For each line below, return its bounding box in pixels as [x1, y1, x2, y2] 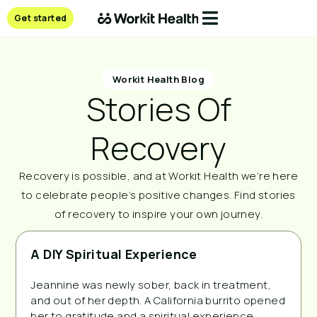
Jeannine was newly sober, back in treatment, [30, 277, 271, 292]
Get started [14, 12, 67, 24]
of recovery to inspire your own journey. [54, 206, 263, 221]
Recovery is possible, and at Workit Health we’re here [18, 168, 299, 183]
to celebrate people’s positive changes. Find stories [21, 187, 296, 202]
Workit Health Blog [112, 72, 205, 86]
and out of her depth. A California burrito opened [30, 292, 285, 308]
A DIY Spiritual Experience [30, 245, 197, 263]
